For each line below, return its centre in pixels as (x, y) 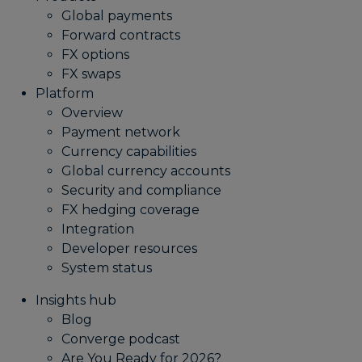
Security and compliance (141, 190)
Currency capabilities (129, 151)
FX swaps (91, 74)
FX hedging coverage (130, 209)
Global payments (117, 15)
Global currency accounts (146, 170)
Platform (65, 93)
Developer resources (129, 248)
